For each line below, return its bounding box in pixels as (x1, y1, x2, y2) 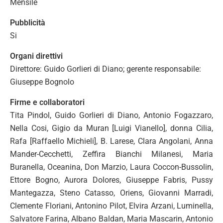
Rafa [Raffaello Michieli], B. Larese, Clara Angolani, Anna (10, 136, 213, 146)
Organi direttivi (10, 51, 63, 61)
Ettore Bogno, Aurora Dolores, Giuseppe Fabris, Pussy (10, 175, 213, 185)
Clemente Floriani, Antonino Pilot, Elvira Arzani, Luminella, (10, 201, 213, 211)
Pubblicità (10, 18, 45, 27)
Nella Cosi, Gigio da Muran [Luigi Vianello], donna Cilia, (10, 123, 213, 133)
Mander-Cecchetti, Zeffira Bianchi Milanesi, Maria (10, 149, 213, 159)
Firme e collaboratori (10, 98, 85, 107)
